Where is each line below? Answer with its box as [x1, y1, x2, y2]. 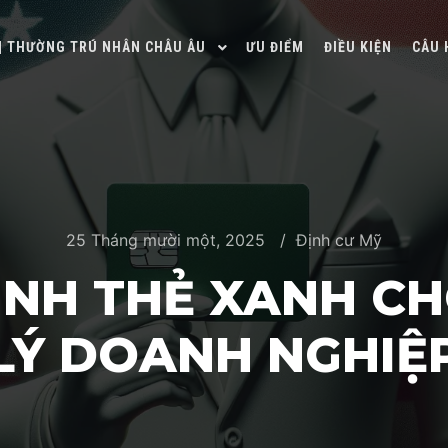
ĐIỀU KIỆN [324, 39, 392, 55]
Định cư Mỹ [296, 230, 382, 250]
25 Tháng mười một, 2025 [66, 230, 265, 250]
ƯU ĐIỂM [246, 39, 304, 55]
